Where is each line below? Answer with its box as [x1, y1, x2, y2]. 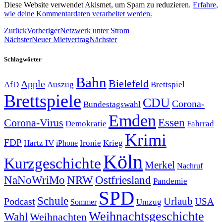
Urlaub [164, 195, 193, 207]
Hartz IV [24, 137, 54, 148]
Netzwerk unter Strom [60, 26, 129, 35]
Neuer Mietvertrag [32, 35, 89, 44]
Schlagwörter [4, 55, 42, 63]
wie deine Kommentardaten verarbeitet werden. [4, 9, 152, 18]
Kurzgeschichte [4, 154, 101, 172]
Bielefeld [109, 77, 149, 90]
